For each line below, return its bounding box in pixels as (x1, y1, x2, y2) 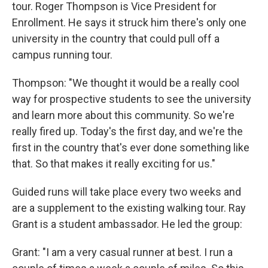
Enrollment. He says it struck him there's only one (12, 16, 246, 29)
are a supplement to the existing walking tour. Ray (12, 202, 246, 215)
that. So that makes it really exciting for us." (12, 157, 215, 170)
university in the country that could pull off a (12, 32, 220, 45)
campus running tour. (12, 48, 112, 62)
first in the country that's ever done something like (12, 141, 249, 154)
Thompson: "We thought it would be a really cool (12, 77, 239, 90)
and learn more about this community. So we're (12, 109, 234, 122)
